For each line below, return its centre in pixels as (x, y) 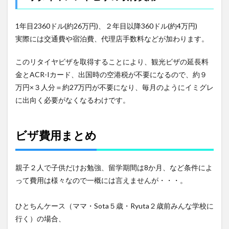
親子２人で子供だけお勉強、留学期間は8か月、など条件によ (114, 168)
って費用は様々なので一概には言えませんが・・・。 (101, 180)
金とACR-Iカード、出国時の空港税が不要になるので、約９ (111, 75)
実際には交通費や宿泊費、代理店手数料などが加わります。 (112, 39)
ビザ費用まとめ (56, 135)
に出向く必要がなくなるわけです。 (73, 100)
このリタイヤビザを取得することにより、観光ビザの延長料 (112, 62)
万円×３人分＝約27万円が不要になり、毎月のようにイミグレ (114, 87)
